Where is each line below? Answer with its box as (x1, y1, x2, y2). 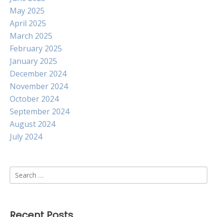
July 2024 (10, 131, 42, 142)
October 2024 (10, 93, 59, 104)
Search (9, 167, 34, 177)
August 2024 (10, 119, 55, 129)
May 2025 (10, 5, 45, 16)
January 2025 (10, 56, 57, 66)
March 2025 (10, 31, 52, 41)
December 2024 (10, 68, 66, 79)
